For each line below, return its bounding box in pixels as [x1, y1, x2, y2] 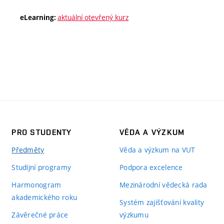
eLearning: [20, 12, 57, 22]
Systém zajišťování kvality [119, 197, 204, 207]
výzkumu [119, 209, 148, 219]
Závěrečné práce [11, 209, 68, 219]
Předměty [11, 144, 44, 154]
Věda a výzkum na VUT [119, 144, 195, 154]
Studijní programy [11, 162, 71, 172]
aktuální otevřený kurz [57, 12, 128, 22]
